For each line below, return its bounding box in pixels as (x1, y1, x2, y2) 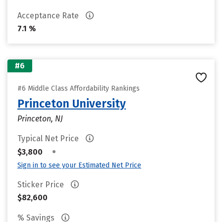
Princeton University (17, 97, 126, 111)
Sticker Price (17, 180, 66, 189)
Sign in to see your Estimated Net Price (17, 161, 141, 169)
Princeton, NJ (17, 114, 63, 123)
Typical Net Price (17, 134, 81, 143)
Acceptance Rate (17, 11, 81, 20)
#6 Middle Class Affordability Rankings (17, 84, 140, 93)
